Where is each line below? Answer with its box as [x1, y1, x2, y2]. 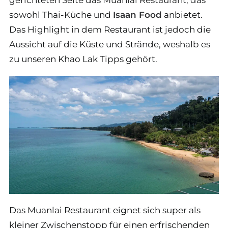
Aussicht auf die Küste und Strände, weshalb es [9, 39, 210, 49]
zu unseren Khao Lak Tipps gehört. [9, 54, 157, 64]
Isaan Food [113, 10, 162, 20]
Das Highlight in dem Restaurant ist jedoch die [9, 24, 211, 35]
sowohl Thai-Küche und [9, 10, 113, 20]
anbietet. [162, 10, 203, 20]
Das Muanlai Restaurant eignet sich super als [9, 205, 201, 215]
